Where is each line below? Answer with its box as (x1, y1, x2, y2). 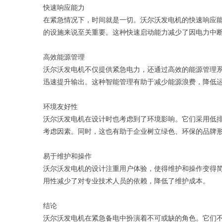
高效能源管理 (43, 54, 85, 61)
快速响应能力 (43, 4, 85, 12)
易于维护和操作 (43, 153, 92, 161)
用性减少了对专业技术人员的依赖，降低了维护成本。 (43, 177, 210, 185)
